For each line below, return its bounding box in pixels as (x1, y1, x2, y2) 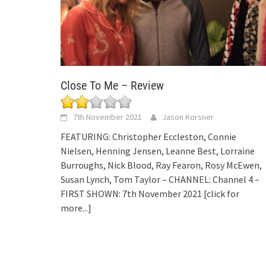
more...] (61, 202, 91, 214)
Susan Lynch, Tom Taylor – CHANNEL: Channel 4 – (61, 173, 259, 186)
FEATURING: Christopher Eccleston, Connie (61, 131, 236, 143)
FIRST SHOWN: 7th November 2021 (61, 188, 204, 200)
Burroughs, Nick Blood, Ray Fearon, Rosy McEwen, (61, 159, 262, 172)
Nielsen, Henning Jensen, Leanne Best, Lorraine (61, 145, 255, 157)
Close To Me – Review (61, 78, 164, 93)
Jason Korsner (162, 112, 214, 123)
